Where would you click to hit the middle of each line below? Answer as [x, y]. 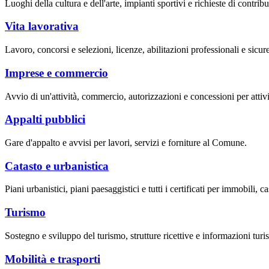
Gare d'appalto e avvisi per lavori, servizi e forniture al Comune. [126, 142]
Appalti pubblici [45, 119]
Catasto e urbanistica [57, 166]
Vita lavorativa [42, 26]
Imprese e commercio [56, 73]
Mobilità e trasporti [53, 259]
